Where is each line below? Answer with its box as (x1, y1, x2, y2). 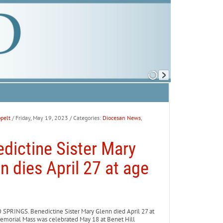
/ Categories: (69, 114, 103, 121)
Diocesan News (102, 114, 141, 121)
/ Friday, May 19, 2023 (11, 114, 68, 121)
